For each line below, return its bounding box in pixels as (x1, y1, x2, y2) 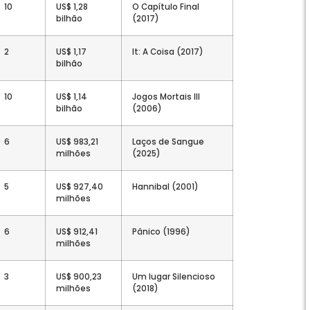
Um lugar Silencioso (132, 271, 215, 282)
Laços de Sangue (132, 136, 204, 147)
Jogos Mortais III (132, 91, 200, 102)
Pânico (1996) (132, 226, 190, 237)
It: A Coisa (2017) (132, 46, 203, 57)
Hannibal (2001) (132, 181, 199, 192)
